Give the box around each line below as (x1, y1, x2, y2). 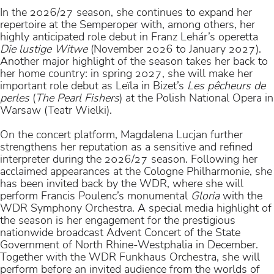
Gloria (191, 188, 220, 203)
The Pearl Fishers (35, 90, 119, 105)
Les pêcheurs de (187, 78, 265, 93)
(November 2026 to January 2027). (87, 41, 261, 56)
